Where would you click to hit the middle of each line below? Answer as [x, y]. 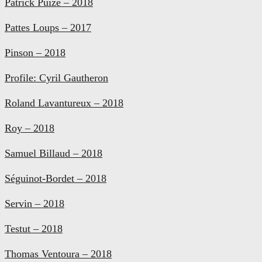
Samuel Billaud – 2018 [54, 153]
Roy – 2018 [30, 128]
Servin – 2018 [35, 203]
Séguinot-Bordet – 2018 [56, 178]
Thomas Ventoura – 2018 [58, 254]
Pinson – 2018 [35, 52]
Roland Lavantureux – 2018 [64, 103]
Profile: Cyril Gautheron [56, 77]
